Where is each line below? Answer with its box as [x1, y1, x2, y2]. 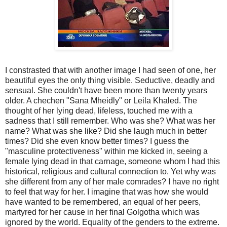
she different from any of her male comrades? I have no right [5, 177, 219, 186]
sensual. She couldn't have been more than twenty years [5, 86, 207, 95]
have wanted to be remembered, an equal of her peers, [5, 197, 201, 206]
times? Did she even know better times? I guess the [5, 136, 189, 145]
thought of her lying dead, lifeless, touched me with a [5, 106, 193, 115]
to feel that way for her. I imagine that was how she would [5, 187, 208, 196]
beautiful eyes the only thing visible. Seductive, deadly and [5, 75, 215, 85]
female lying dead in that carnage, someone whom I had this [5, 157, 220, 166]
